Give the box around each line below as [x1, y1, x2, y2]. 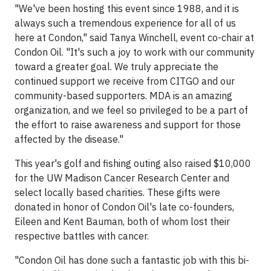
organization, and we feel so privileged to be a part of [15, 104, 248, 116]
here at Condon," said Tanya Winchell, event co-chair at [15, 31, 254, 44]
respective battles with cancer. [15, 230, 149, 242]
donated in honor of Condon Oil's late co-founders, [15, 201, 234, 213]
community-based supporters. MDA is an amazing [15, 90, 232, 102]
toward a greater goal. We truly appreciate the [15, 60, 218, 73]
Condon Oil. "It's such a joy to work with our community [15, 46, 255, 58]
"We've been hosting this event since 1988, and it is [15, 2, 239, 15]
